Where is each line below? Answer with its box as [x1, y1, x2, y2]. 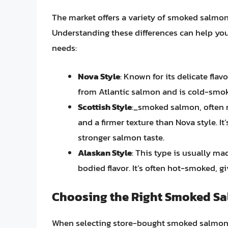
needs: [52, 41, 77, 55]
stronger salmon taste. [78, 130, 164, 144]
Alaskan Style [78, 146, 132, 159]
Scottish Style [78, 100, 132, 113]
